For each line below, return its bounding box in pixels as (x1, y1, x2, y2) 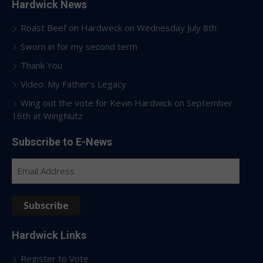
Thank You (21, 59, 62, 71)
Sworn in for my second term (21, 40, 137, 52)
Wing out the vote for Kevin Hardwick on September (21, 96, 232, 109)
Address (11, 174, 45, 187)
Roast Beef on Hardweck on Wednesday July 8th (21, 21, 217, 33)
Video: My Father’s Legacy (21, 77, 126, 90)
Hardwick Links (12, 228, 86, 241)
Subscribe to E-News (12, 135, 112, 148)
